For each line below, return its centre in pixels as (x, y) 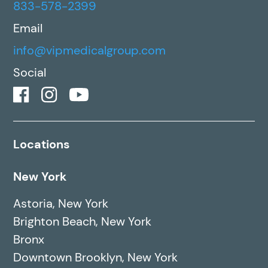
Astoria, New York (61, 204)
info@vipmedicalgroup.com (90, 51)
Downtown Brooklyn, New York (96, 258)
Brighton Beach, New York (83, 222)
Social (30, 73)
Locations (42, 144)
